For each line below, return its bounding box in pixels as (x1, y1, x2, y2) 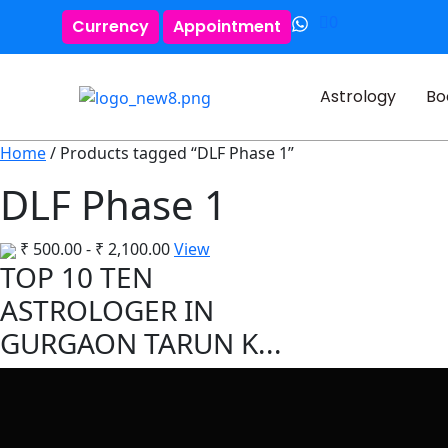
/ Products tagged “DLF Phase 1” (46, 142, 294, 164)
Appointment (173, 15, 281, 38)
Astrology (319, 85, 396, 108)
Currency (72, 15, 149, 38)
